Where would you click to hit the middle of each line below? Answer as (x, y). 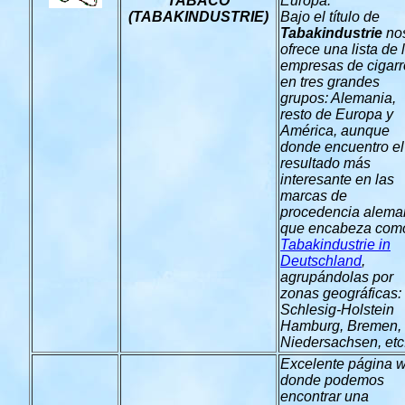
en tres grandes (330, 82)
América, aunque (335, 131)
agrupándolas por (337, 277)
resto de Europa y (337, 114)
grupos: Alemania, (338, 98)
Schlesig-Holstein (337, 310)
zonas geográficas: (341, 293)
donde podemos (332, 380)
